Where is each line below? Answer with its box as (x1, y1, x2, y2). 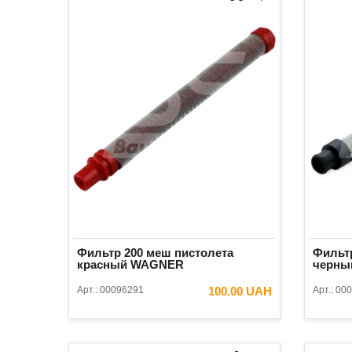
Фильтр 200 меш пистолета (77, 246, 233, 260)
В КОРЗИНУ (194, 313, 248, 324)
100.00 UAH (208, 284, 272, 299)
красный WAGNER (77, 258, 184, 272)
